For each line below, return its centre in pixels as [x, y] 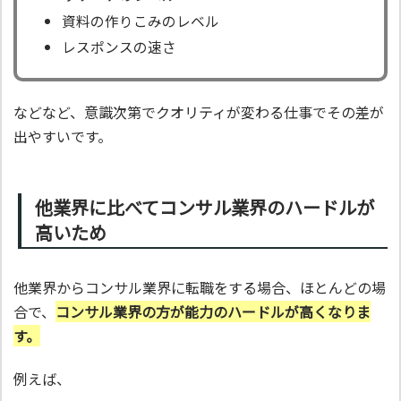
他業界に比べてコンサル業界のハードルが [205, 208]
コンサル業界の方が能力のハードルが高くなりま [213, 312]
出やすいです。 [63, 137]
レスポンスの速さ [119, 47]
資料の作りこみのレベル [141, 21]
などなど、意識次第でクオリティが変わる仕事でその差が [199, 112]
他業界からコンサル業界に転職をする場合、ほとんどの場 [200, 288]
